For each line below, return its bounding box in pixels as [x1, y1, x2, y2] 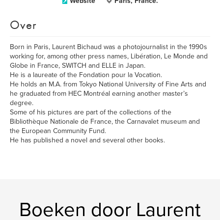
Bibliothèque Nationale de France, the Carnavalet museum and [10, 117, 200, 126]
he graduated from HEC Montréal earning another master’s [10, 89, 188, 98]
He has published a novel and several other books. [10, 136, 165, 144]
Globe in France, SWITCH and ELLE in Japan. [10, 61, 145, 70]
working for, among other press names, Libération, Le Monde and [10, 52, 208, 60]
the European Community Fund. [10, 127, 106, 135]
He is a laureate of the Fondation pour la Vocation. [10, 71, 162, 79]
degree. [10, 99, 33, 107]
